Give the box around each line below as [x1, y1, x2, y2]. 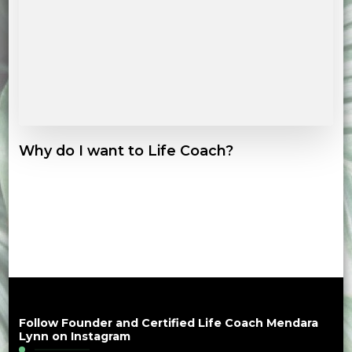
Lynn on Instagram [18, 328, 130, 343]
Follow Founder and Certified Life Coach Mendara [18, 315, 318, 330]
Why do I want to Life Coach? [18, 141, 233, 159]
